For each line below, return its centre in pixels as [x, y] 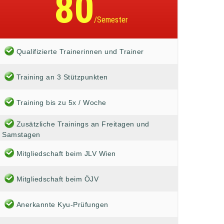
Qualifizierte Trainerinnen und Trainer [80, 51]
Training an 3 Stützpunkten [62, 77]
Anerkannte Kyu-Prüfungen [62, 204]
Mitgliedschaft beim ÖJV [57, 179]
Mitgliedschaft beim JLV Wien [66, 153]
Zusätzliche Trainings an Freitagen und [83, 124]
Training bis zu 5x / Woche [61, 102]
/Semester [111, 20]
